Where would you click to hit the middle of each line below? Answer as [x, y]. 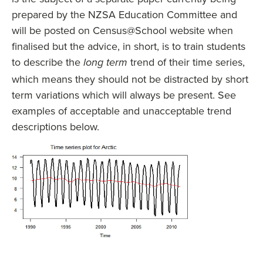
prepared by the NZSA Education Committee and [124, 14]
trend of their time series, [186, 62]
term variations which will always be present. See [124, 95]
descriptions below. [55, 127]
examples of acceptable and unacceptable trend [122, 111]
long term [105, 63]
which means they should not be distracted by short [130, 79]
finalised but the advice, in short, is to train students [129, 46]
